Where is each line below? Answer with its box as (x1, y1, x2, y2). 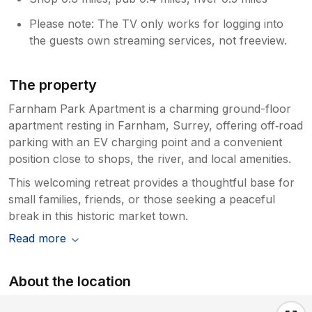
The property (9, 76, 97, 93)
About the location (9, 272, 132, 290)
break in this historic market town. (8, 208, 188, 223)
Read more (8, 231, 66, 245)
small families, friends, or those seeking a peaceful (8, 192, 275, 206)
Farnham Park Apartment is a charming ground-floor (8, 101, 291, 116)
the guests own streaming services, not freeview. (29, 33, 288, 47)
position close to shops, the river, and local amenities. (8, 151, 291, 166)
